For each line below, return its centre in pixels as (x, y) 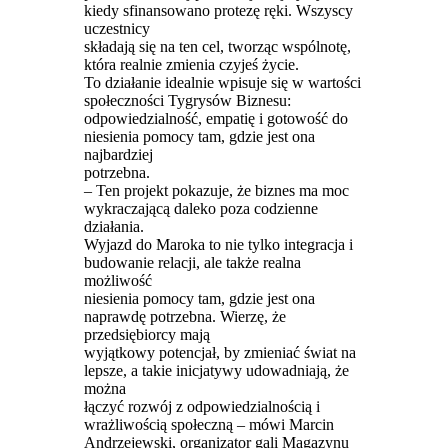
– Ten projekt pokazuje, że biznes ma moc (216, 190)
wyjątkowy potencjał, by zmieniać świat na (219, 352)
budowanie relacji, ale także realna (192, 262)
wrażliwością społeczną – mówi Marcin (208, 424)
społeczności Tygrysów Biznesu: (187, 100)
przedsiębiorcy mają (146, 334)
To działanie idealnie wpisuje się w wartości (222, 82)
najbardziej (118, 154)
